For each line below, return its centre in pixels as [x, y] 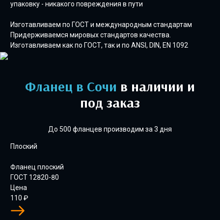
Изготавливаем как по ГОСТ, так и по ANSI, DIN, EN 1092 [99, 45]
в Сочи [96, 86]
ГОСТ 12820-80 [35, 177]
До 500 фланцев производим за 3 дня [110, 129]
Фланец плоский [37, 167]
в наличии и [156, 86]
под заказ [110, 102]
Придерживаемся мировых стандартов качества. [91, 35]
